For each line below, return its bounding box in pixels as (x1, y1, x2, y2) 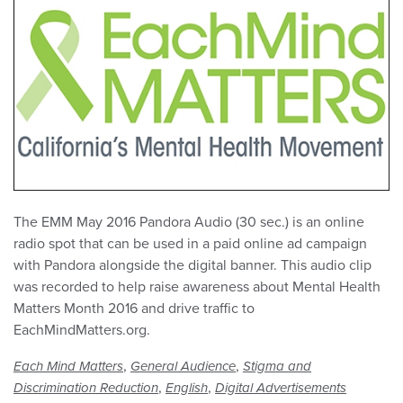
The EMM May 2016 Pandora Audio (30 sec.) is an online (13, 213, 364, 232)
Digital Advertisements (215, 380, 346, 397)
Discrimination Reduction (13, 380, 158, 397)
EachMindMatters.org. (13, 321, 150, 340)
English (166, 380, 208, 397)
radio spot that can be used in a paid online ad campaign (13, 235, 367, 254)
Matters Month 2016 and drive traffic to (13, 300, 255, 318)
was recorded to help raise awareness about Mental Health (13, 278, 381, 297)
